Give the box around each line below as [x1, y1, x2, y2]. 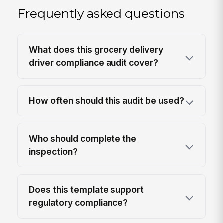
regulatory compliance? [29, 197, 128, 208]
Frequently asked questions [17, 6, 185, 21]
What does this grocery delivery [29, 44, 164, 55]
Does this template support [29, 184, 144, 195]
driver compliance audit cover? [29, 57, 159, 68]
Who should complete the [29, 133, 137, 144]
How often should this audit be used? [29, 95, 185, 106]
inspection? [29, 146, 78, 157]
